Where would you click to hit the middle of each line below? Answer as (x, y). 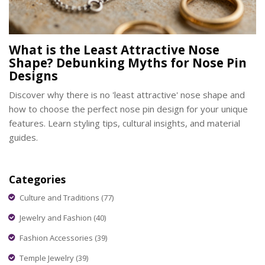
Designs (33, 76)
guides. (23, 138)
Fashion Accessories (57, 237)
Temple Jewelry (48, 258)
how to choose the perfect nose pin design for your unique (128, 109)
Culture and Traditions (60, 197)
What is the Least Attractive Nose (114, 50)
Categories (37, 180)
